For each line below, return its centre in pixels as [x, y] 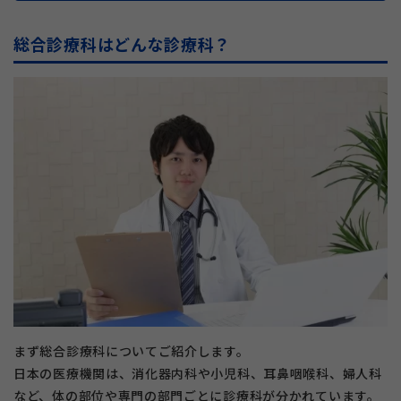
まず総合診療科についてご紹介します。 [132, 350]
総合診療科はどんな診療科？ [123, 44]
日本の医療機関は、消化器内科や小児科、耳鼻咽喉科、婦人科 [198, 373]
